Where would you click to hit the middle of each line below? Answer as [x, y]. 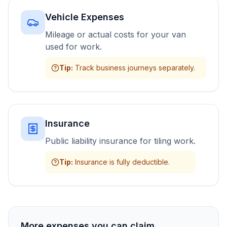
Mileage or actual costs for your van [116, 34]
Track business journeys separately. [135, 68]
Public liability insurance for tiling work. [120, 141]
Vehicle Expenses [85, 17]
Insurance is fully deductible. [122, 162]
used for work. [73, 47]
